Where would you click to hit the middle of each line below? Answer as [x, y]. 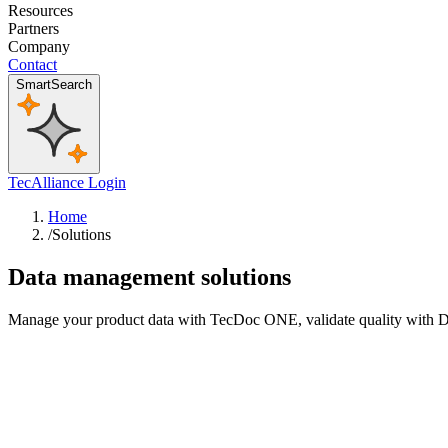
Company [39, 47]
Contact [32, 65]
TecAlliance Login [67, 183]
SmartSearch [54, 85]
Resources [40, 11]
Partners [33, 29]
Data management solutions [149, 277]
